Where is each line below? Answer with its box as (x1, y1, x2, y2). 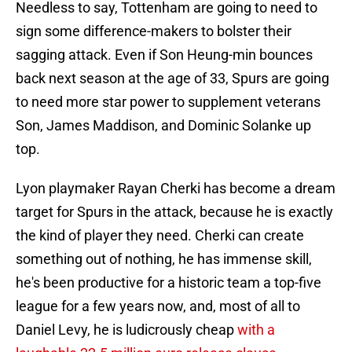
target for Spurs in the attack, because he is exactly (16, 203, 333, 221)
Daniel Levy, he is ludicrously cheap (16, 321, 237, 339)
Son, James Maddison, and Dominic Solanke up (16, 117, 311, 134)
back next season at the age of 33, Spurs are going (16, 70, 329, 87)
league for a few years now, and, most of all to (16, 298, 300, 315)
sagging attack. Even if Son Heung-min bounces (16, 46, 313, 64)
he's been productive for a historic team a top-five (16, 274, 321, 291)
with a (237, 321, 275, 339)
